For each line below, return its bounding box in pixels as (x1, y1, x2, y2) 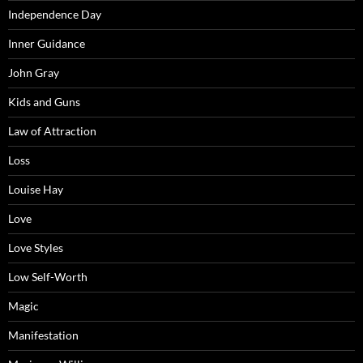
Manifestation (8, 327, 79, 342)
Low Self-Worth (8, 269, 88, 284)
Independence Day (8, 6, 101, 21)
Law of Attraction (8, 123, 96, 138)
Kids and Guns (8, 94, 80, 109)
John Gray (8, 65, 59, 79)
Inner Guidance (8, 36, 85, 50)
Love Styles (8, 240, 63, 254)
